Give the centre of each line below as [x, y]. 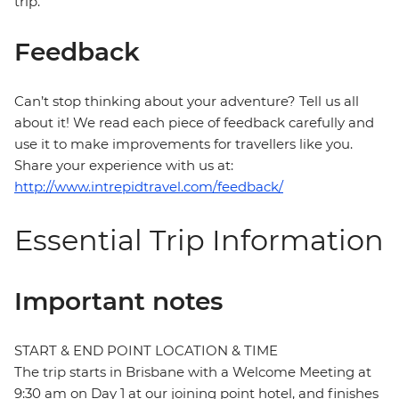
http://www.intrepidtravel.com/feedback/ [149, 187]
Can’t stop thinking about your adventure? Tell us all [187, 102]
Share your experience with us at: [124, 166]
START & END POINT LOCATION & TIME [146, 351]
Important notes [118, 301]
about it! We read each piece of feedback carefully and [194, 123]
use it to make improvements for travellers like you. [183, 144]
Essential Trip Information [199, 240]
